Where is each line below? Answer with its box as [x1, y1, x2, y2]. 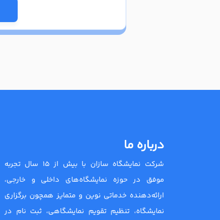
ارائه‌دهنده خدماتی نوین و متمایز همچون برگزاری [4, 190, 164, 202]
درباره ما [124, 137, 164, 155]
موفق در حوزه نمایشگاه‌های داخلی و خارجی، [4, 174, 164, 186]
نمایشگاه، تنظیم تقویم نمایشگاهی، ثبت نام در [4, 206, 164, 218]
